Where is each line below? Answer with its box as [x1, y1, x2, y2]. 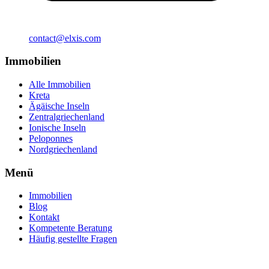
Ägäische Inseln [29, 100, 89, 111]
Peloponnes [29, 133, 73, 144]
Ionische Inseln [29, 122, 86, 133]
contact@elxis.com [29, 32, 101, 43]
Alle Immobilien [29, 79, 91, 89]
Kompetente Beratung [29, 223, 112, 234]
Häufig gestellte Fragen [29, 234, 117, 244]
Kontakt [29, 212, 59, 223]
